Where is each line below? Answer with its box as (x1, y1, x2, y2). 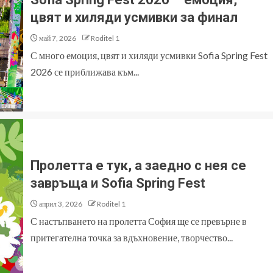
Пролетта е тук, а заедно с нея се (30, 158, 246, 173)
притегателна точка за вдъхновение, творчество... (30, 232, 233, 243)
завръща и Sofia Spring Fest (30, 175, 205, 191)
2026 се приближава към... (30, 66, 139, 77)
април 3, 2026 (38, 199, 82, 208)
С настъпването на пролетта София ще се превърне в (30, 215, 247, 227)
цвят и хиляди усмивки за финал (30, 10, 238, 25)
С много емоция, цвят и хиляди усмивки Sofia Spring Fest (30, 49, 268, 61)
